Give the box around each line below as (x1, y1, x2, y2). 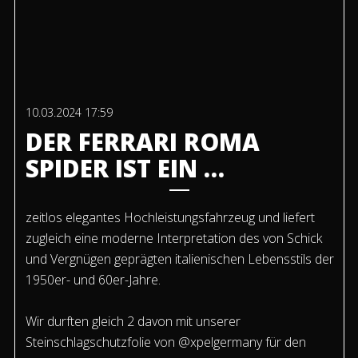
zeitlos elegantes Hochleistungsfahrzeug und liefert (25, 209, 315, 227)
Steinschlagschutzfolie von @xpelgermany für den (25, 333, 306, 352)
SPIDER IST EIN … (25, 152, 225, 185)
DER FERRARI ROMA (25, 125, 260, 159)
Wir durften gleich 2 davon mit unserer (25, 312, 241, 331)
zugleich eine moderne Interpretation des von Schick (25, 229, 322, 248)
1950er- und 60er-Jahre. (25, 271, 161, 289)
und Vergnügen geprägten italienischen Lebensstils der (25, 250, 334, 268)
